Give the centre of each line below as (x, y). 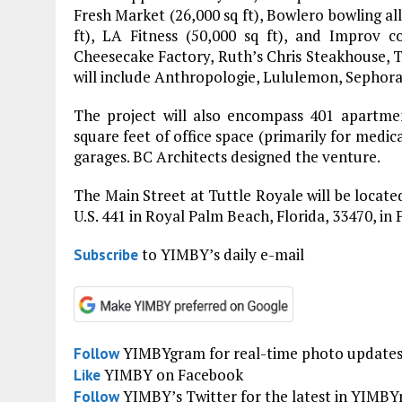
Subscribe (106, 254)
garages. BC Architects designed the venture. (227, 156)
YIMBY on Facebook (172, 374)
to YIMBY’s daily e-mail (221, 254)
